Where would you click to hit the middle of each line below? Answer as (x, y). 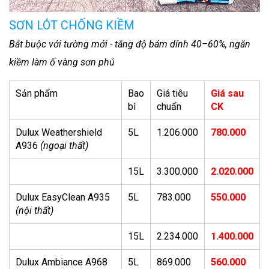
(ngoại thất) (64, 145)
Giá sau (227, 93)
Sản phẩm (37, 93)
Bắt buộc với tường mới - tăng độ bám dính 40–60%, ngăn (130, 44)
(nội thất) (35, 210)
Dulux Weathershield (59, 132)
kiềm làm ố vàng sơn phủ (62, 62)
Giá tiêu (172, 93)
